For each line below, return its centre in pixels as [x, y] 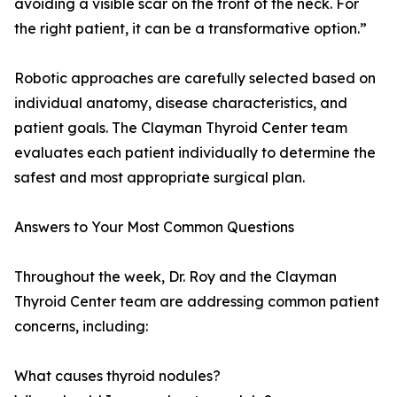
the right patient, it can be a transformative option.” [191, 29]
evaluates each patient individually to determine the [195, 153]
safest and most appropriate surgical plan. [160, 178]
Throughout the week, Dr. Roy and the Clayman [175, 277]
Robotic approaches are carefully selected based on [195, 78]
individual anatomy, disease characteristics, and [181, 103]
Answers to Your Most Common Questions [154, 227]
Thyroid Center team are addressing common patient [197, 302]
